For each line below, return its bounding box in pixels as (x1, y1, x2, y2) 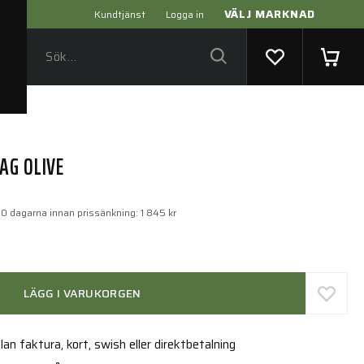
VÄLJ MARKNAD (223, 5, 315, 23)
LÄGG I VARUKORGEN (23, 284, 141, 302)
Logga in (165, 6, 204, 22)
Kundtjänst (93, 6, 145, 22)
